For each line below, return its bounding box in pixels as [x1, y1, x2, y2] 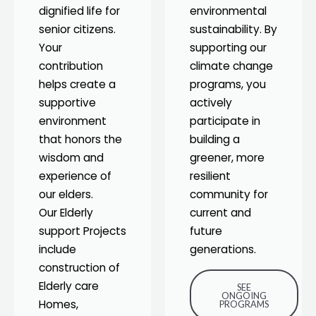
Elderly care [39, 278, 99, 293]
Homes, [39, 296, 78, 312]
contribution [39, 58, 103, 73]
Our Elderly [39, 205, 93, 220]
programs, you [190, 76, 266, 92]
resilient [190, 168, 231, 183]
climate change [190, 58, 273, 73]
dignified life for [39, 3, 120, 18]
